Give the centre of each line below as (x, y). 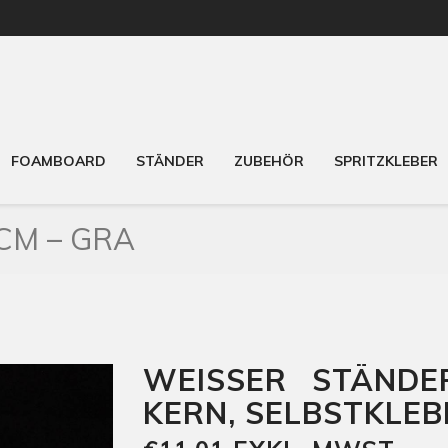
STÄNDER (170, 161)
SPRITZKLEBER (386, 161)
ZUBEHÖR (269, 161)
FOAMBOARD (58, 161)
